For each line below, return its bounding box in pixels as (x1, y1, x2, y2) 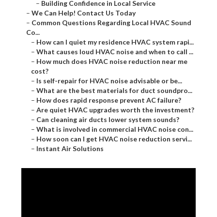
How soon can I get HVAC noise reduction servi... (36, 135, 192, 143)
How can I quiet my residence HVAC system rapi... (36, 38, 194, 46)
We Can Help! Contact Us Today (31, 9, 136, 17)
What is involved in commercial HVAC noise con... (36, 125, 193, 134)
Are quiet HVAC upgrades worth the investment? (36, 106, 194, 114)
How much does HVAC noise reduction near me (36, 57, 187, 66)
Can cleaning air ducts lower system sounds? (36, 115, 179, 124)
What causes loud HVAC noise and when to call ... (36, 47, 193, 56)
